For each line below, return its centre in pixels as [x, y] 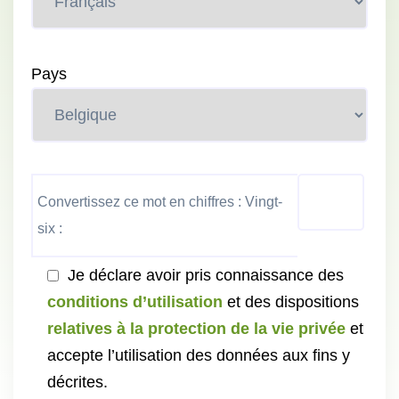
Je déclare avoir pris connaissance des [206, 275]
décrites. [77, 382]
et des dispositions [291, 302]
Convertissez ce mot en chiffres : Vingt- [160, 202]
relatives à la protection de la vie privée [196, 329]
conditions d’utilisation [135, 302]
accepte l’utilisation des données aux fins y [199, 355]
